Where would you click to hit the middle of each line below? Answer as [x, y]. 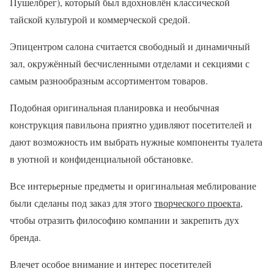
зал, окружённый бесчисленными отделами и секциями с [130, 63]
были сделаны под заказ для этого [82, 203]
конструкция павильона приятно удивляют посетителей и [131, 124]
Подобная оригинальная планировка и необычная [114, 107]
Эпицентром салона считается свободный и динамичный [130, 46]
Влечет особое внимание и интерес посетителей [111, 264]
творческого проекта [197, 203]
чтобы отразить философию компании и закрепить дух [124, 220]
